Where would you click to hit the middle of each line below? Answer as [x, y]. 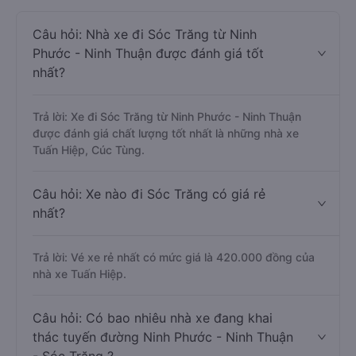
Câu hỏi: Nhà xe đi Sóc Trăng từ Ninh [145, 34]
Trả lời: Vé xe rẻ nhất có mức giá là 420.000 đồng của [174, 257]
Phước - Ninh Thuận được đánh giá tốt [148, 53]
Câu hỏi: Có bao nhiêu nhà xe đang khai [153, 318]
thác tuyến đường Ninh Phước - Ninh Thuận [163, 337]
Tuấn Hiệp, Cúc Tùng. [89, 150]
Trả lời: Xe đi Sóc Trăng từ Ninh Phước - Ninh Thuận [167, 116]
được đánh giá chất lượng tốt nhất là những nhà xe [166, 133]
